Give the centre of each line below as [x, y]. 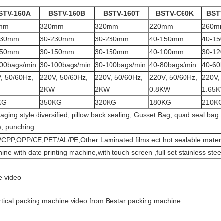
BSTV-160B [67, 13]
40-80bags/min [173, 65]
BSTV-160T [121, 13]
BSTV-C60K [175, 13]
